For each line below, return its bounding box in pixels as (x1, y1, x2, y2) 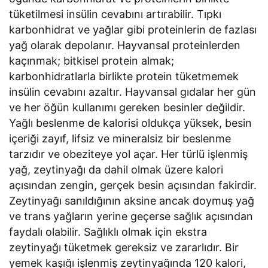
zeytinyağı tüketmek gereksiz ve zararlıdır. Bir (9, 240, 239, 254)
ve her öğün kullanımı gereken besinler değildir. (9, 100, 246, 114)
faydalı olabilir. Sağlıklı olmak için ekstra (9, 225, 208, 238)
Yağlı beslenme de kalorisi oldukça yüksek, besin (9, 116, 252, 129)
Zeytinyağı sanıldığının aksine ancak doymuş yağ (9, 194, 255, 207)
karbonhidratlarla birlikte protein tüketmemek (9, 69, 239, 83)
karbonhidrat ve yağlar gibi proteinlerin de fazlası (9, 23, 257, 36)
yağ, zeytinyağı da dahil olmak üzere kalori (9, 163, 224, 176)
